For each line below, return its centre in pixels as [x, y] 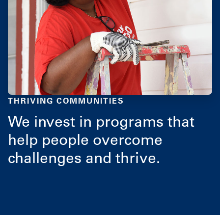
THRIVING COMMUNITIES [66, 100]
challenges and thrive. [84, 157]
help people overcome [85, 139]
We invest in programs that [101, 121]
